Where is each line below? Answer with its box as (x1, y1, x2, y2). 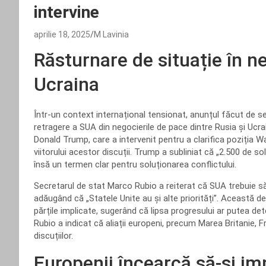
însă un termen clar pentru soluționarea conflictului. (34, 159, 236, 170)
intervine (34, 2, 99, 22)
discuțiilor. (34, 230, 73, 241)
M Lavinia (94, 30, 129, 39)
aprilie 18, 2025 (34, 30, 90, 39)
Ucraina (34, 73, 99, 96)
